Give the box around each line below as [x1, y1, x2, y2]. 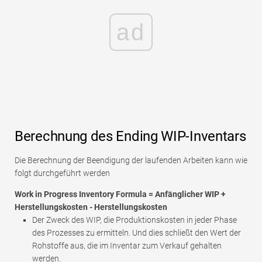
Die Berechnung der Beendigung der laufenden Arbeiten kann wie [15, 155, 247, 165]
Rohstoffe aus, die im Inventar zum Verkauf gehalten [32, 240, 222, 250]
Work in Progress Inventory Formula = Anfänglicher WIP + [15, 189, 226, 199]
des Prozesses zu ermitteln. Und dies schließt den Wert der [32, 227, 241, 237]
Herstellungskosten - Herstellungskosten [15, 202, 167, 212]
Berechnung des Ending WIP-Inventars [15, 127, 246, 144]
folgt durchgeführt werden [15, 168, 110, 178]
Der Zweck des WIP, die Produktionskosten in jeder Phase [32, 215, 237, 225]
